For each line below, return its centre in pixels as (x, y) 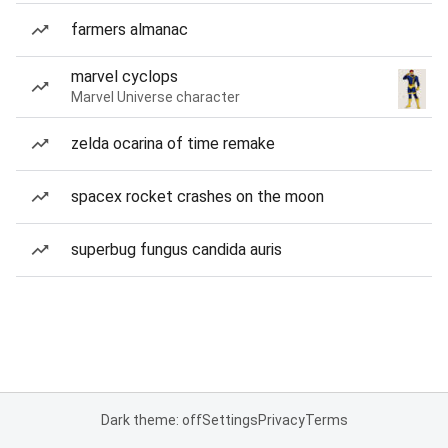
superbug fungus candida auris (176, 249)
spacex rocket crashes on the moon (197, 196)
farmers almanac (129, 29)
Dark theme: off (151, 420)
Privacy (281, 420)
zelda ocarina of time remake (173, 143)
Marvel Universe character (155, 97)
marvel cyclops (124, 76)
